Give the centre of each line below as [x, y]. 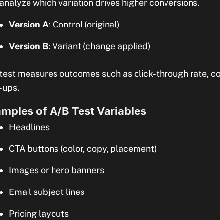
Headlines [29, 127]
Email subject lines [47, 192]
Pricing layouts [39, 213]
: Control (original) [84, 24]
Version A [29, 24]
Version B [28, 46]
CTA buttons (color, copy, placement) [83, 149]
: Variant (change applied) [99, 46]
